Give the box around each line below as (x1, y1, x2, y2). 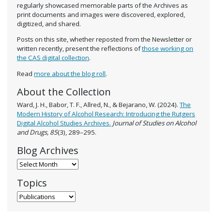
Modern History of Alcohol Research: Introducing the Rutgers (17, 109, 196, 118)
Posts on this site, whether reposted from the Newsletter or (17, 35, 192, 44)
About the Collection (17, 84, 111, 98)
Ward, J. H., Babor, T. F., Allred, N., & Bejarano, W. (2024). (17, 100, 180, 109)
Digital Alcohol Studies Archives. (17, 118, 111, 127)
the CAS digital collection (17, 53, 90, 62)
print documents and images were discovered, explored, (17, 10, 186, 19)
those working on (142, 44, 194, 53)
